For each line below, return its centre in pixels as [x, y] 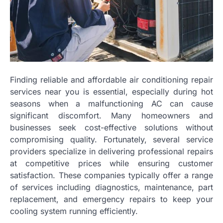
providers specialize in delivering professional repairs [111, 151]
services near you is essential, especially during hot [111, 91]
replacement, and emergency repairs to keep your [111, 199]
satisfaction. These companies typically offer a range [111, 175]
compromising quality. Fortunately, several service [111, 139]
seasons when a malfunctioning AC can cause [111, 103]
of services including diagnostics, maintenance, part [111, 187]
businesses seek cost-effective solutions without [111, 127]
